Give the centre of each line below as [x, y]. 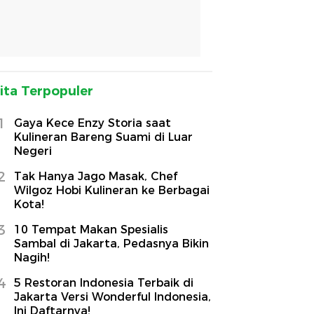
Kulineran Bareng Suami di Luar [103, 137]
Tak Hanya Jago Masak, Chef [96, 177]
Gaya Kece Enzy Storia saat [93, 123]
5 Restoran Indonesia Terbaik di [104, 283]
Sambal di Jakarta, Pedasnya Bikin [111, 244]
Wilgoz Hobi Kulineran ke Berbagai [112, 191]
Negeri [33, 151]
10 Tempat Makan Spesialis [91, 230]
